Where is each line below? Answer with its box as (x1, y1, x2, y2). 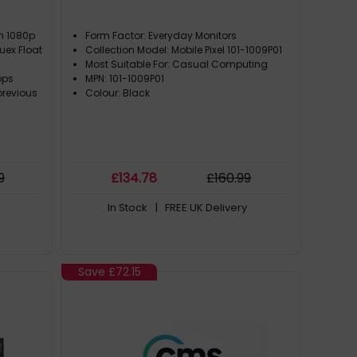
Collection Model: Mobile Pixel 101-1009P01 (85, 43, 283, 57)
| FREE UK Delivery (155, 200, 247, 215)
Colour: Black (85, 86, 151, 100)
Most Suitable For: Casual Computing (85, 57, 269, 71)
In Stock (107, 200, 147, 215)
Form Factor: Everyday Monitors (85, 29, 237, 42)
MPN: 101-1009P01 (85, 72, 165, 85)
